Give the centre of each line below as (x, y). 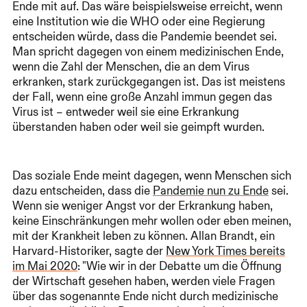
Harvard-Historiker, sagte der (89, 251)
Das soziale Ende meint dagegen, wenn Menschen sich (152, 176)
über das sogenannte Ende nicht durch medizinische (145, 296)
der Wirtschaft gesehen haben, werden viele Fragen (144, 281)
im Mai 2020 (45, 266)
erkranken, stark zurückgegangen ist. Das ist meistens (149, 82)
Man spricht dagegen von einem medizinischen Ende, (148, 52)
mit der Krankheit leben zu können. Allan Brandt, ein (144, 236)
